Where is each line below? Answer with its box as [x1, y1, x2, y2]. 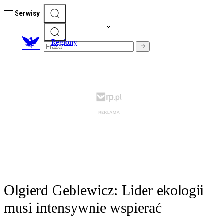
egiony [56, 37, 77, 47]
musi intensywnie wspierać [4, 200, 162, 216]
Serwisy [15, 9, 40, 17]
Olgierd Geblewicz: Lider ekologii [4, 182, 204, 199]
